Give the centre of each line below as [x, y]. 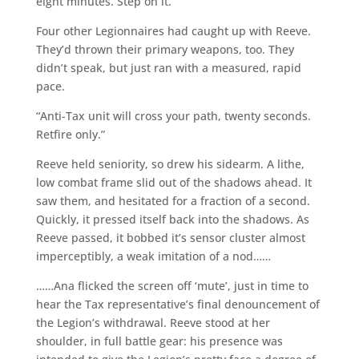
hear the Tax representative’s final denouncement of [177, 304]
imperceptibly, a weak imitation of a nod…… [153, 256]
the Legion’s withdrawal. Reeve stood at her [153, 322]
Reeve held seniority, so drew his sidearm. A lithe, [170, 163]
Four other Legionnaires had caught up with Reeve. [173, 30]
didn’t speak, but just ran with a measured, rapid [168, 67]
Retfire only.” [70, 134]
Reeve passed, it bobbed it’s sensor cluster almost [170, 237]
